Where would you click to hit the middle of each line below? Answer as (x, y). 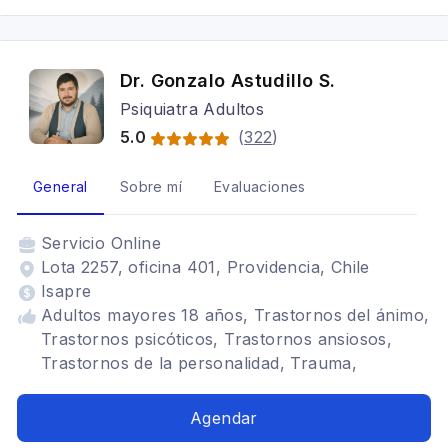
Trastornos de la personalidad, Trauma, (199, 363)
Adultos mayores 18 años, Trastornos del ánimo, (235, 315)
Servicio (76, 243)
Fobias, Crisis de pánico (135, 40)
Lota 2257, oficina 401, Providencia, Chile (205, 267)
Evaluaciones (260, 186)
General (60, 186)
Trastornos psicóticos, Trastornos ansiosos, (217, 339)
